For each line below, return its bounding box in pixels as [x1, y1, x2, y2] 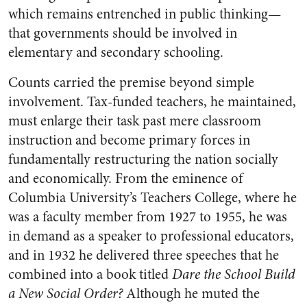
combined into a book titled [8, 265, 172, 284]
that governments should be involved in [8, 23, 237, 43]
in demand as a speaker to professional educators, [8, 226, 294, 246]
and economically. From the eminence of [8, 169, 243, 188]
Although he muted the [123, 284, 260, 304]
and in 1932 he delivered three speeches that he [8, 245, 279, 265]
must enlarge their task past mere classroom [8, 111, 261, 131]
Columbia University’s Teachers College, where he [8, 188, 297, 208]
